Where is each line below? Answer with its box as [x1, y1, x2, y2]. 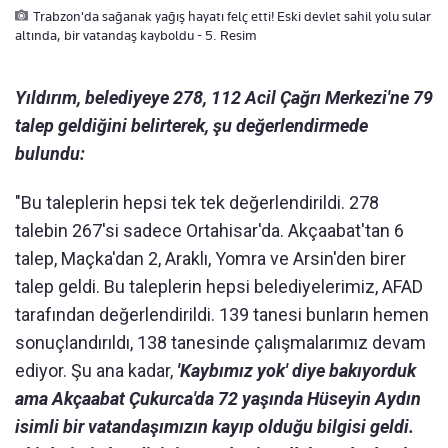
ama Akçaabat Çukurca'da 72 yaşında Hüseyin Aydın [15, 388, 421, 410]
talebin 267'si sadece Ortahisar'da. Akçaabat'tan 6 [15, 220, 404, 242]
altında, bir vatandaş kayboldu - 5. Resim [15, 27, 257, 44]
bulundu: [15, 143, 85, 165]
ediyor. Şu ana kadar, [15, 360, 177, 382]
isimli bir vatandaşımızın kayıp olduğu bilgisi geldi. [15, 416, 414, 438]
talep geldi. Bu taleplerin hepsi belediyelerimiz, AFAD [15, 276, 423, 298]
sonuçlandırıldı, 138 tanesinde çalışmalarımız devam [15, 332, 426, 354]
